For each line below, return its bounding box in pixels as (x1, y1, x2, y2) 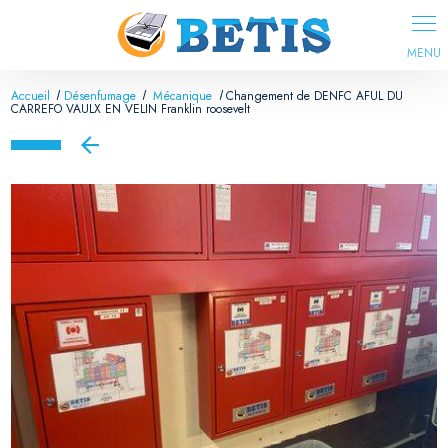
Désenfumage (63, 86, 136, 105)
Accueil (11, 86, 51, 105)
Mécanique (153, 86, 217, 105)
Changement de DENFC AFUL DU (225, 86, 403, 105)
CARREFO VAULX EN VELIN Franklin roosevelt (11, 99, 251, 118)
